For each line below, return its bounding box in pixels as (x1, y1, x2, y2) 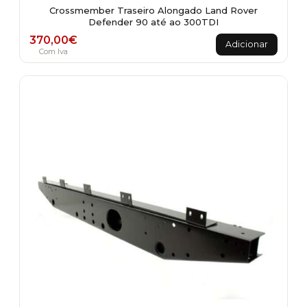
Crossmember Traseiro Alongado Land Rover (49, 5, 258, 16)
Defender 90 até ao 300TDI (88, 16, 219, 27)
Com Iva (39, 46, 68, 56)
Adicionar (225, 39, 268, 49)
